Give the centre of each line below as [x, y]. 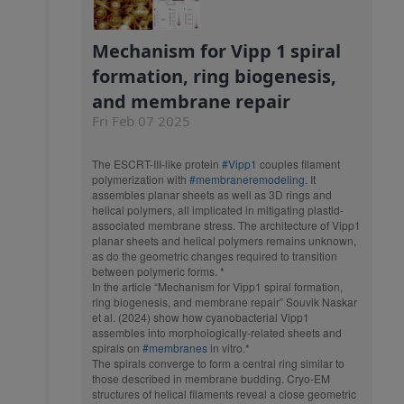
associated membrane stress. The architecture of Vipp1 [226, 225]
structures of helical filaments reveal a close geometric [224, 393]
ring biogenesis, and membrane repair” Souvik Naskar [225, 301]
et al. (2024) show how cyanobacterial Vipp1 [201, 317]
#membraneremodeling [247, 179]
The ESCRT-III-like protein [157, 163]
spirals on [117, 347]
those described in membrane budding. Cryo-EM [211, 378]
